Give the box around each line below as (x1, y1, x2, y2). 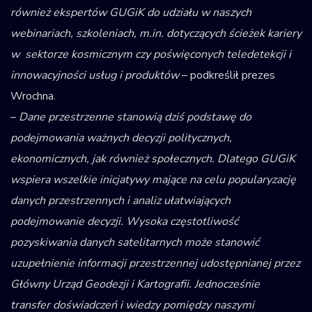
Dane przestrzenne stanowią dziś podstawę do (19, 109, 251, 125)
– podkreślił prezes (182, 68, 275, 84)
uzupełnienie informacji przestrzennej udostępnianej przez (10, 256, 300, 272)
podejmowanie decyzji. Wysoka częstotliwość (10, 214, 238, 230)
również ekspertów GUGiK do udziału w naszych (10, 5, 251, 21)
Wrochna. (10, 88, 56, 104)
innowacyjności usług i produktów (10, 68, 182, 84)
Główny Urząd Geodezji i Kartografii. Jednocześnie (10, 276, 260, 292)
